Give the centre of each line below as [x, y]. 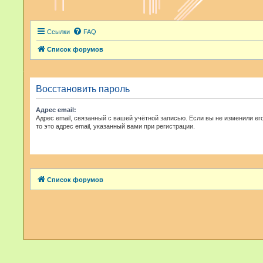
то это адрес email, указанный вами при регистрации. [115, 126]
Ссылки [58, 32]
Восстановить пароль [83, 89]
